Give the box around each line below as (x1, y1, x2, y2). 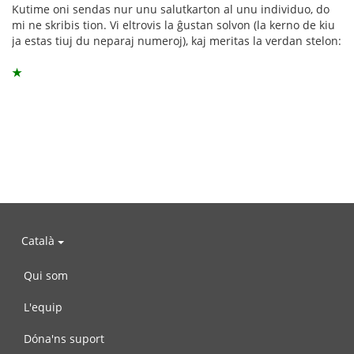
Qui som (24, 267, 68, 283)
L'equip (24, 299, 62, 314)
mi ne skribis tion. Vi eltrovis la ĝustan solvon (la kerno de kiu (12, 17, 335, 32)
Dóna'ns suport (24, 330, 104, 346)
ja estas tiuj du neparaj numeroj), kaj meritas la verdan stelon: (12, 32, 341, 48)
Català (21, 233, 58, 249)
